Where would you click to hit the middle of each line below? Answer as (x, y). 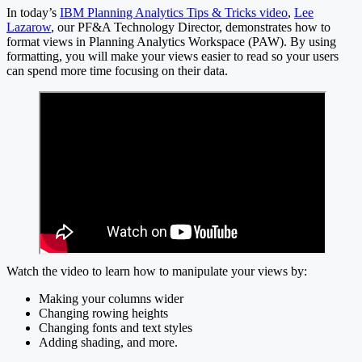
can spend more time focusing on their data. (117, 70)
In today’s (33, 12)
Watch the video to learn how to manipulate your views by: (157, 271)
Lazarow (29, 27)
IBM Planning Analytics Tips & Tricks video (174, 12)
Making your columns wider (111, 298)
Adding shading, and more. (108, 342)
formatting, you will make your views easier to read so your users (173, 56)
